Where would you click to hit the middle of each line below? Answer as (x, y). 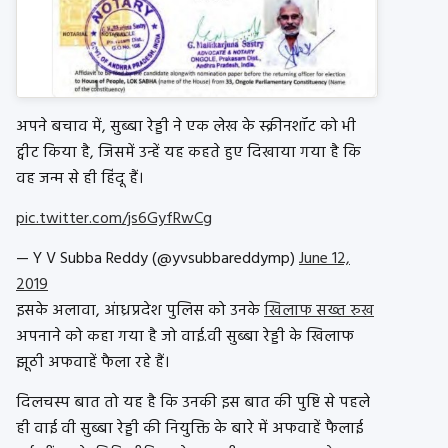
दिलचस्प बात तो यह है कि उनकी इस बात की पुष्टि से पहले (193, 403)
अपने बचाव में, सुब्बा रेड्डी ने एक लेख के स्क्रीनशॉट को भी (186, 127)
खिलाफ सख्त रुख (319, 311)
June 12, (324, 259)
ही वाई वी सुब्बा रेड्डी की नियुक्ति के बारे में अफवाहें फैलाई (189, 429)
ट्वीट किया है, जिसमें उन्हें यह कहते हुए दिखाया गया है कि (188, 153)
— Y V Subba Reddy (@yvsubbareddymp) (157, 259)
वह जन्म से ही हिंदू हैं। (79, 179)
